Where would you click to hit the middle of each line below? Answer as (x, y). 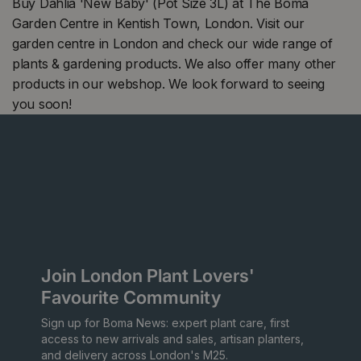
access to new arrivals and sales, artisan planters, (172, 339)
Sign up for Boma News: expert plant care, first (165, 323)
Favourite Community (131, 298)
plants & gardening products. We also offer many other (176, 64)
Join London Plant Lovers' (148, 276)
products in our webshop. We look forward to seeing (169, 84)
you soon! (42, 104)
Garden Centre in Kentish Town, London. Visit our (158, 24)
